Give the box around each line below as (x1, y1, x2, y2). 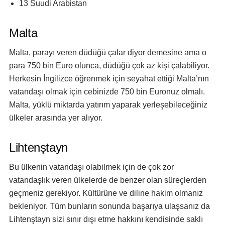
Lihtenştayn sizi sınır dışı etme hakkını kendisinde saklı (9, 215, 203, 223)
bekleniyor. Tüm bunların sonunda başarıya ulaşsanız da (9, 202, 210, 210)
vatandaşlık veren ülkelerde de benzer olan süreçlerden (9, 176, 206, 184)
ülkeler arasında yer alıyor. (9, 114, 102, 122)
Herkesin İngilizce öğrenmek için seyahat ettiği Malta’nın (9, 74, 209, 83)
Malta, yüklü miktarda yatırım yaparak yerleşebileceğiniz (9, 100, 207, 109)
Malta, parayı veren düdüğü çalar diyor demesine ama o (9, 48, 206, 57)
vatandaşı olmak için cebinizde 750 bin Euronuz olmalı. (9, 87, 205, 96)
